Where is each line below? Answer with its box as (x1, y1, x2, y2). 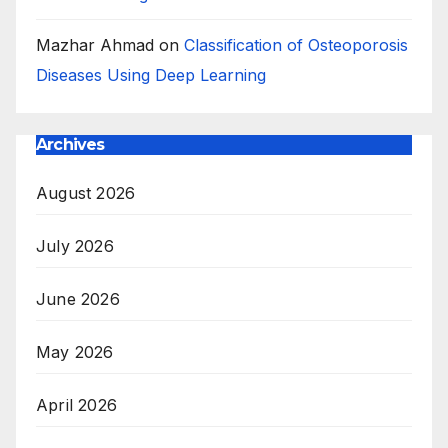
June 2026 (36, 289, 120, 310)
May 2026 (36, 342, 114, 363)
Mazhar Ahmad (36, 34, 154, 55)
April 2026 (36, 395, 117, 416)
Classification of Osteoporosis (184, 34, 408, 55)
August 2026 (36, 183, 136, 204)
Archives (36, 134, 105, 154)
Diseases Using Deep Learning (36, 64, 266, 85)
